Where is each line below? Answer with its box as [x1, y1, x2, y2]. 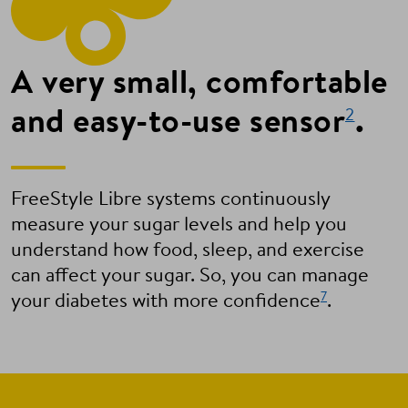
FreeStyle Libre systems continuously [11, 190, 330, 210]
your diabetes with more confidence [11, 292, 321, 312]
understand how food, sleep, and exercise [11, 241, 364, 261]
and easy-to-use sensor [11, 107, 345, 140]
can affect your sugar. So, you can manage [11, 267, 369, 287]
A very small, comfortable [11, 68, 388, 101]
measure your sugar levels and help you [11, 216, 347, 236]
